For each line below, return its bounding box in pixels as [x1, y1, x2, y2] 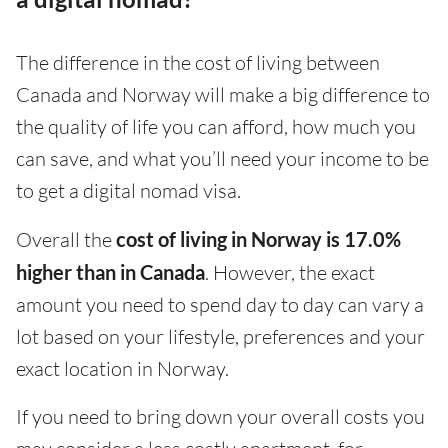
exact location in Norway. [16, 356, 229, 382]
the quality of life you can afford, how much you [16, 114, 416, 140]
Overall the [16, 227, 116, 253]
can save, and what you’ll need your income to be [16, 146, 429, 172]
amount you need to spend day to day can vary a [16, 292, 424, 318]
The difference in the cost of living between [16, 50, 380, 76]
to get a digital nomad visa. [16, 178, 241, 204]
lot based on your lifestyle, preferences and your [16, 324, 425, 350]
